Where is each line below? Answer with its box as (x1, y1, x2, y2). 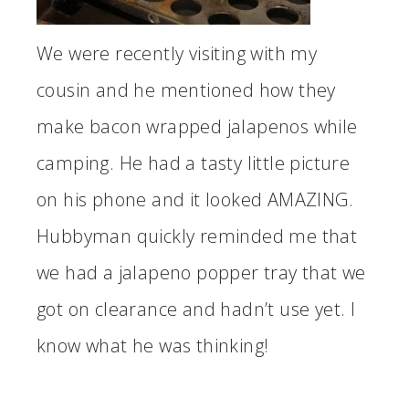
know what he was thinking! (37, 333, 269, 358)
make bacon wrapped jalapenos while (37, 114, 358, 139)
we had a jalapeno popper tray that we (37, 260, 366, 285)
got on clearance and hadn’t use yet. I (37, 297, 356, 321)
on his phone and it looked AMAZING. (37, 187, 353, 212)
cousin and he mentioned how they (37, 78, 336, 102)
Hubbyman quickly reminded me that (37, 224, 358, 248)
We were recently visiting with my (37, 41, 318, 66)
